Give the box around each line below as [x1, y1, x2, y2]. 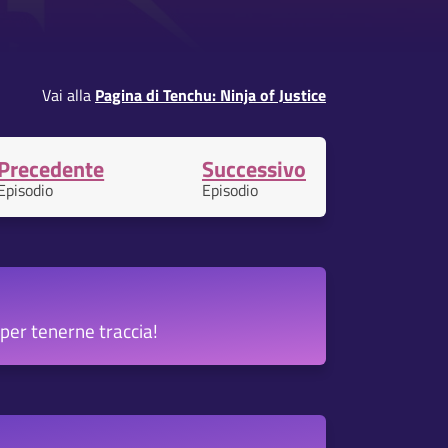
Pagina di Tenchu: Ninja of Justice [95, 83, 326, 107]
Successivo [201, 152, 306, 186]
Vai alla [42, 83, 95, 107]
